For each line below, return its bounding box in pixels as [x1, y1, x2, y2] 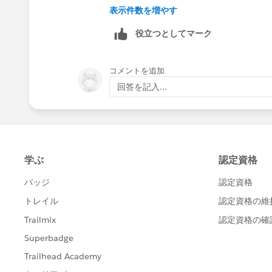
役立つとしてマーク [135, 27, 212, 39]
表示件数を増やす [109, 4, 177, 16]
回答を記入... [117, 81, 167, 92]
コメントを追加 [109, 65, 165, 76]
